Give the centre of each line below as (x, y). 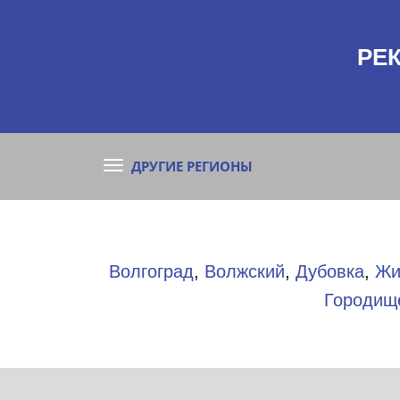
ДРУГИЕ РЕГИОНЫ (192, 166)
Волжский (245, 271)
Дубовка (330, 271)
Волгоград (151, 271)
